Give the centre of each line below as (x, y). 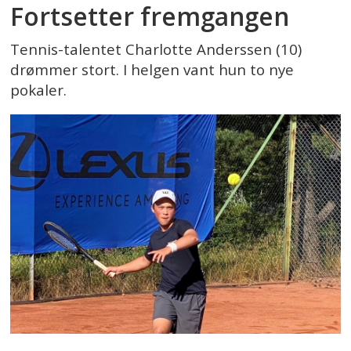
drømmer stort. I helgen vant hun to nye (152, 70)
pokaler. (39, 90)
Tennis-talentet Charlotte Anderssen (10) (156, 50)
